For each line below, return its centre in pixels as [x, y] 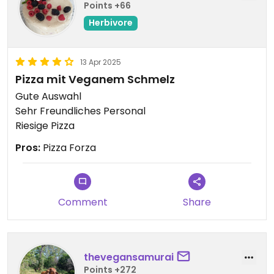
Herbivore [111, 22]
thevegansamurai [129, 257]
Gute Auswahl [48, 96]
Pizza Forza [68, 148]
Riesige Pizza [45, 126]
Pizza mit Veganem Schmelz [95, 79]
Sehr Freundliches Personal [80, 111]
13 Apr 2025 [101, 62]
